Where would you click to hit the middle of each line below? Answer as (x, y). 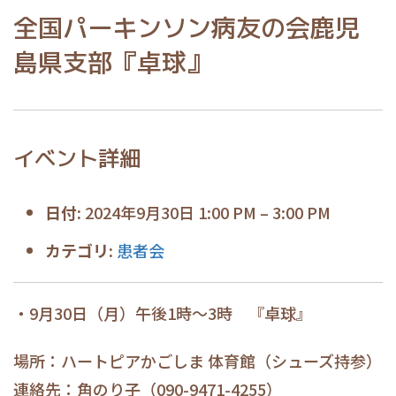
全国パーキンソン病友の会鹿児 (187, 28)
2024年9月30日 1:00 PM (171, 212)
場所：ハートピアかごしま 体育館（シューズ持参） (198, 361)
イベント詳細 (77, 158)
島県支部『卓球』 (112, 63)
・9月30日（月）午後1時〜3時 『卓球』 (163, 313)
